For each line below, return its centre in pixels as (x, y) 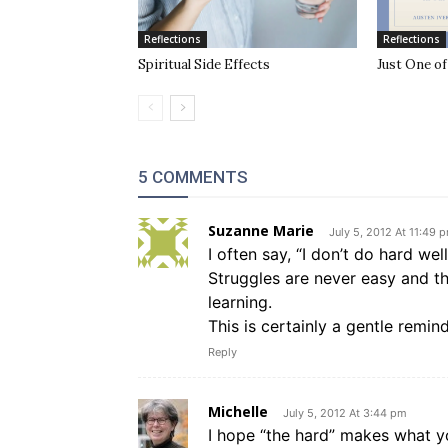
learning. (240, 302)
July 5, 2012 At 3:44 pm (345, 413)
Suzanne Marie (261, 231)
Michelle (238, 412)
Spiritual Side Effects (204, 65)
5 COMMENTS (193, 177)
